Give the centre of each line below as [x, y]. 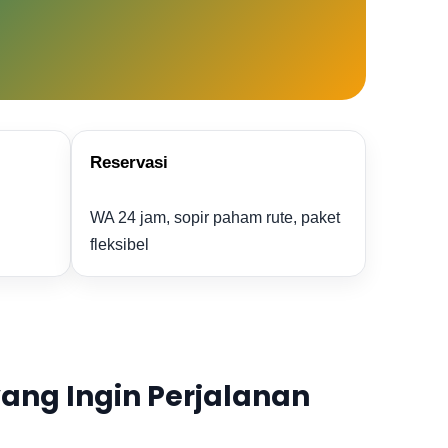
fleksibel [119, 244]
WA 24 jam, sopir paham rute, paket [215, 217]
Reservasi [129, 162]
